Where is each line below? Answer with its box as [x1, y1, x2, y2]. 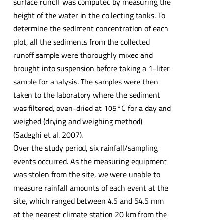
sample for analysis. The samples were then [13, 76, 158, 88]
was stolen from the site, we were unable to [13, 168, 160, 181]
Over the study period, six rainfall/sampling [13, 142, 158, 154]
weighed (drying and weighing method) [13, 115, 142, 128]
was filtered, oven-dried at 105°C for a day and [13, 102, 171, 114]
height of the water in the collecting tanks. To [13, 9, 165, 22]
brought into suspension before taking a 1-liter [13, 62, 170, 75]
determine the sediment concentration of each [13, 23, 168, 35]
